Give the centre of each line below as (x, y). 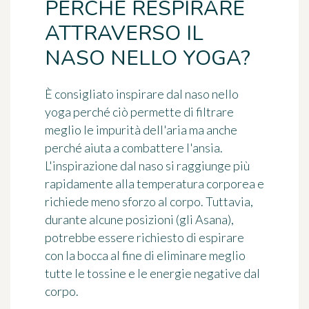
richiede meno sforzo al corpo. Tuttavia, (149, 201)
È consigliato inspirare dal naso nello (142, 93)
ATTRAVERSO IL (124, 33)
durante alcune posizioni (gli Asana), (139, 219)
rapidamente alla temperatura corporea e (154, 183)
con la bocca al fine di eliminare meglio (145, 255)
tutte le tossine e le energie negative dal (152, 273)
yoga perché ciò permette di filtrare (139, 111)
